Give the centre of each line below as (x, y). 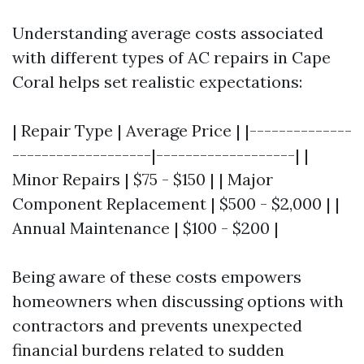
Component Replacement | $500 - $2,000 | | (176, 204)
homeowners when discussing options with (178, 301)
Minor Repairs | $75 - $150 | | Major (143, 179)
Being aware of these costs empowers (157, 277)
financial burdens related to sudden (148, 350)
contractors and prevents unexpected (157, 325)
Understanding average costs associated (168, 33)
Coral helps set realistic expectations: (157, 82)
